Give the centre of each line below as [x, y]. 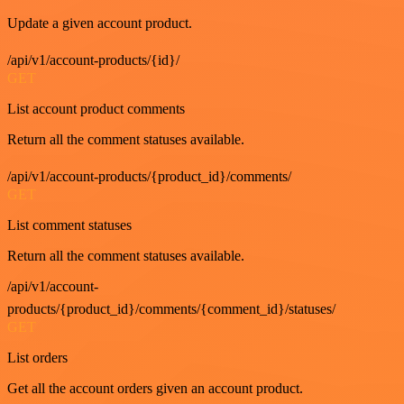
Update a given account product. [100, 23]
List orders [37, 358]
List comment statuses [69, 225]
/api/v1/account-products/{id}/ [93, 60]
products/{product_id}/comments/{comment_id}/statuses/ [171, 309]
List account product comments [96, 109]
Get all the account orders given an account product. [155, 389]
